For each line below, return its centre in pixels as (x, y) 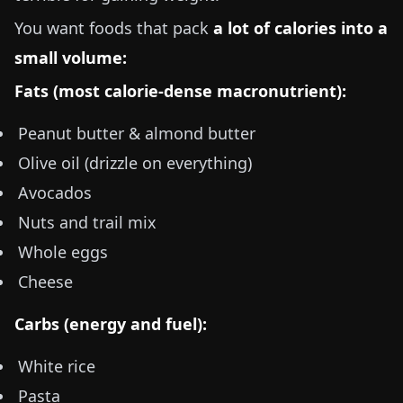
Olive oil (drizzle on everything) (135, 163)
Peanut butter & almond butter (137, 133)
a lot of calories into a (300, 28)
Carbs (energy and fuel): (111, 324)
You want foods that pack (114, 28)
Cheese (45, 282)
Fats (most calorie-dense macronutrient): (180, 91)
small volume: (71, 58)
